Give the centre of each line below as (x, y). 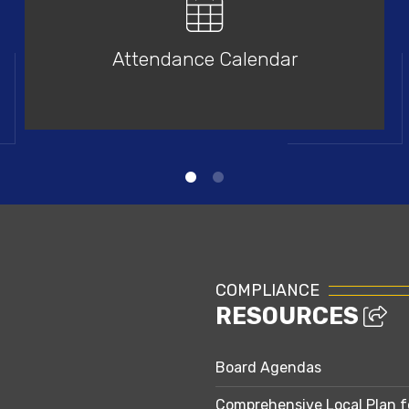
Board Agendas (268, 367)
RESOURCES (289, 316)
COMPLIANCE (267, 290)
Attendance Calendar (204, 58)
